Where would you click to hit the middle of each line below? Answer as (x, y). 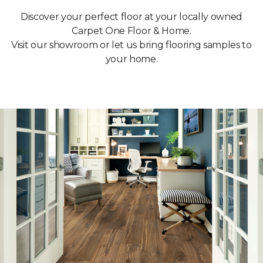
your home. (131, 59)
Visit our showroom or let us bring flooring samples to (131, 45)
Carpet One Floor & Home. (131, 31)
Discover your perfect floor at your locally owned (131, 17)
